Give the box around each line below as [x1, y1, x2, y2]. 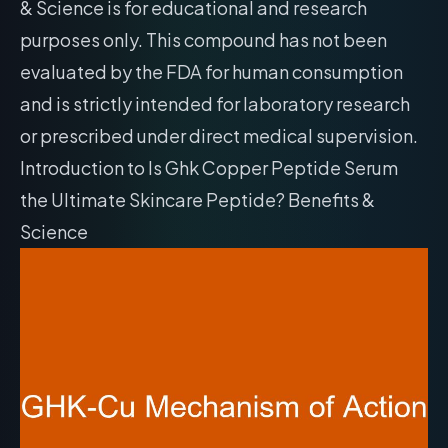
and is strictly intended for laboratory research [20, 92, 410, 115]
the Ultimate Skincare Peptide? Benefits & [20, 188, 375, 211]
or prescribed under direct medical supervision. [20, 124, 418, 147]
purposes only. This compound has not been [20, 28, 387, 51]
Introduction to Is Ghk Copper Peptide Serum [20, 156, 398, 179]
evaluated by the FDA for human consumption [20, 60, 403, 83]
